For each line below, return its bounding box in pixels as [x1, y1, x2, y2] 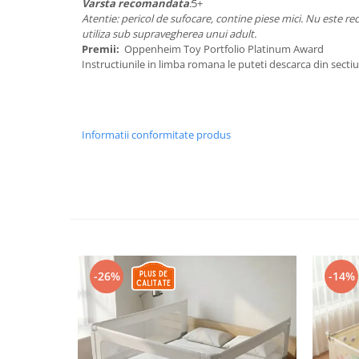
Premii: [82, 42, 124, 57]
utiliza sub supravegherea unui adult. [82, 26, 256, 42]
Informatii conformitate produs [82, 127, 231, 143]
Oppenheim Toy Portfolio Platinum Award [124, 42, 324, 57]
